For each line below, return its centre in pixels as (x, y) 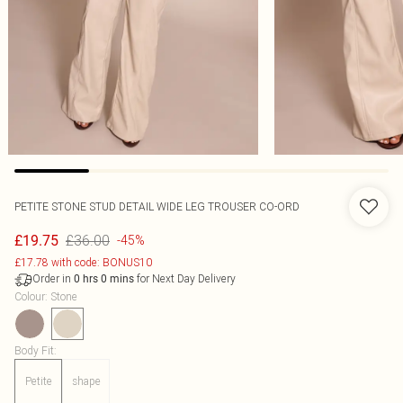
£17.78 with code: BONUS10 (83, 262)
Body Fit (34, 350)
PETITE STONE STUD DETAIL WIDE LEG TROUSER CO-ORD (157, 206)
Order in (53, 278)
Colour (30, 296)
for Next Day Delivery (185, 278)
